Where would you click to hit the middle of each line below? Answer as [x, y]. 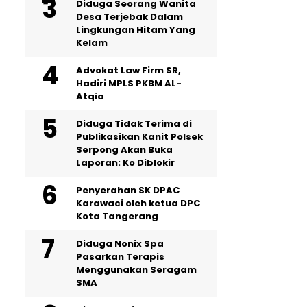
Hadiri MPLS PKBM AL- [129, 83]
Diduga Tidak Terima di [134, 124]
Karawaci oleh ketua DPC [138, 203]
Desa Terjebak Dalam [130, 17]
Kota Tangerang [117, 216]
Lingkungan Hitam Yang [136, 30]
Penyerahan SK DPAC [128, 190]
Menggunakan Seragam [136, 270]
